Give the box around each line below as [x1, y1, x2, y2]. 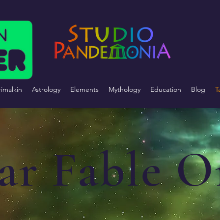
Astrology [31, 85, 60, 94]
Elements [70, 85, 99, 94]
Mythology [108, 85, 140, 94]
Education [150, 85, 181, 94]
